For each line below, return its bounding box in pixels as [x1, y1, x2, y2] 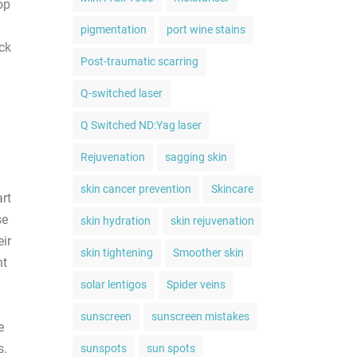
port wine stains [167, 23, 245, 36]
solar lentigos [80, 278, 147, 291]
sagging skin [165, 151, 227, 163]
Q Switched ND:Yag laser [80, 119, 202, 131]
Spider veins [167, 278, 226, 291]
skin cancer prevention [80, 182, 191, 195]
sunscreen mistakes [151, 310, 249, 323]
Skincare [211, 182, 253, 195]
